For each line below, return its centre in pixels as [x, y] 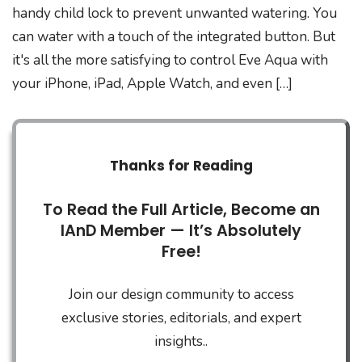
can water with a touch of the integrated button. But [174, 37]
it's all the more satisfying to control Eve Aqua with [170, 60]
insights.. [181, 342]
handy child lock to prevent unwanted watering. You [175, 13]
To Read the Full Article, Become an [181, 209]
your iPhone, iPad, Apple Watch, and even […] [152, 84]
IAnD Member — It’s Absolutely [181, 230]
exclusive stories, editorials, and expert [181, 318]
